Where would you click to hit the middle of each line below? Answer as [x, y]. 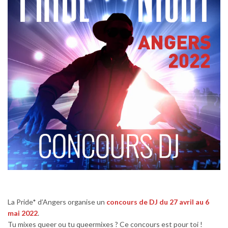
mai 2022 [23, 213]
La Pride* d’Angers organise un [57, 202]
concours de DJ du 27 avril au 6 [158, 202]
